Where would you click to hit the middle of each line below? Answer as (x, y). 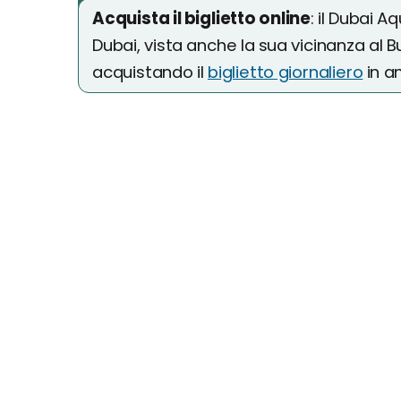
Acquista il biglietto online (201, 18)
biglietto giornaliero (286, 72)
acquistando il (150, 72)
